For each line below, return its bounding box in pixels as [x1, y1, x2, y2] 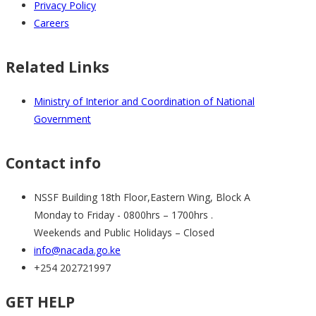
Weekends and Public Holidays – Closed [34, 226, 214, 240]
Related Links [6, 56, 109, 77]
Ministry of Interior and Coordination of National [34, 95, 255, 109]
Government [34, 112, 91, 126]
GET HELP [6, 291, 75, 312]
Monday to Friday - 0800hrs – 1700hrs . [34, 208, 213, 222]
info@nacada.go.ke [34, 243, 121, 257]
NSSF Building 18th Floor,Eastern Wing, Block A [34, 190, 250, 205]
